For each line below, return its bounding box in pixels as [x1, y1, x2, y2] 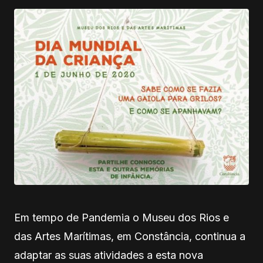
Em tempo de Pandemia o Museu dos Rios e [14, 211, 229, 224]
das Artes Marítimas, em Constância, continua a [14, 230, 245, 242]
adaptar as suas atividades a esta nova [14, 248, 203, 261]
